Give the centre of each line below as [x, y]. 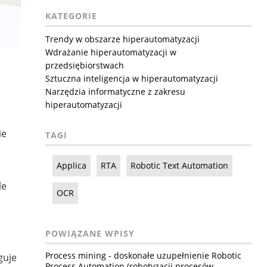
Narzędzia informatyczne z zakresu [115, 91]
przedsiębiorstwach [84, 65]
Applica [71, 165]
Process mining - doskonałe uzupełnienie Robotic [143, 255]
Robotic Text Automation [179, 165]
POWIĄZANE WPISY [90, 233]
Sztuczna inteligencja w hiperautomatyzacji [131, 78]
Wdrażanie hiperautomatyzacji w [111, 52]
